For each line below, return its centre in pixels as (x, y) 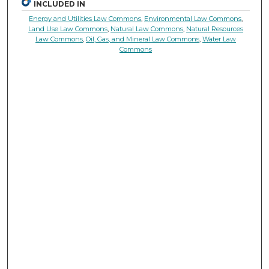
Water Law (219, 39)
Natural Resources (215, 29)
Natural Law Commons (147, 29)
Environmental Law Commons (193, 18)
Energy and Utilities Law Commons (85, 18)
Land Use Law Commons (68, 29)
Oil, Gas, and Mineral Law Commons (143, 39)
